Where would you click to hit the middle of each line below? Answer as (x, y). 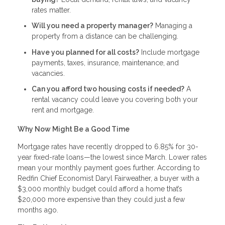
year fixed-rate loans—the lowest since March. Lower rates (112, 157)
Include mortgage (169, 52)
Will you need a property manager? (92, 26)
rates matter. (51, 10)
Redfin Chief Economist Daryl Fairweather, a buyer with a (108, 178)
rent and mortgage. (63, 110)
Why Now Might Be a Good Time (74, 129)
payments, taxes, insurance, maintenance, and (105, 63)
